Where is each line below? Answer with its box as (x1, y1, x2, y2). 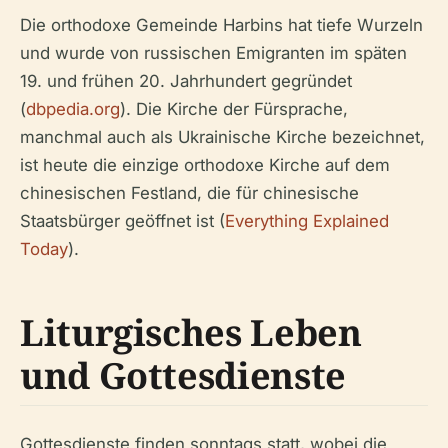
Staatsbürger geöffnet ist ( (20, 211, 225, 231)
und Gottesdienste (20, 351, 346, 400)
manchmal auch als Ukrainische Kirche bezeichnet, (20, 127, 425, 147)
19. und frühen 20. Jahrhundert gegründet (20, 71, 352, 91)
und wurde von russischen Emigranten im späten (20, 43, 407, 63)
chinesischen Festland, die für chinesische (20, 183, 359, 203)
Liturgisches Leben (20, 308, 362, 357)
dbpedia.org (26, 99, 120, 119)
